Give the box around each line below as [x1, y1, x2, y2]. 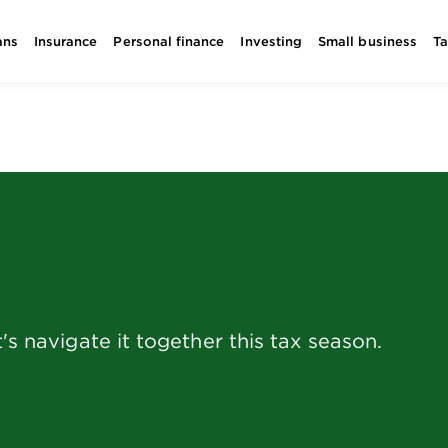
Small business [318, 34, 417, 49]
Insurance [33, 34, 98, 49]
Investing [240, 34, 303, 49]
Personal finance [113, 34, 225, 49]
